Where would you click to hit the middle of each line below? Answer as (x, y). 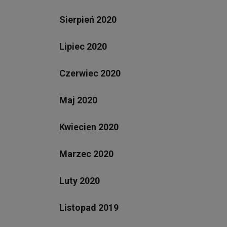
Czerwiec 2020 (90, 73)
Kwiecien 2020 (89, 127)
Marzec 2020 (86, 154)
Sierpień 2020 (88, 19)
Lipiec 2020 (83, 46)
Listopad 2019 (89, 207)
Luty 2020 (80, 180)
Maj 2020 (78, 100)
